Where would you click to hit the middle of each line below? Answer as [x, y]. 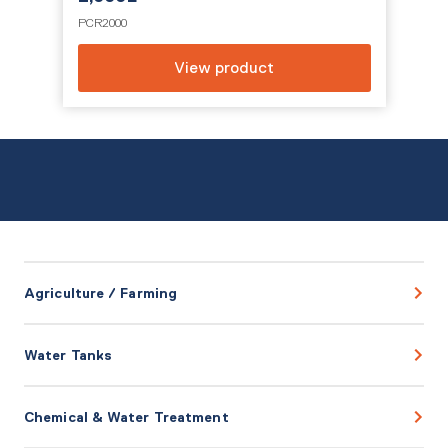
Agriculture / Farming [101, 293]
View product [224, 67]
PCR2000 [102, 23]
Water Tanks [68, 355]
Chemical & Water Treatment [126, 417]
